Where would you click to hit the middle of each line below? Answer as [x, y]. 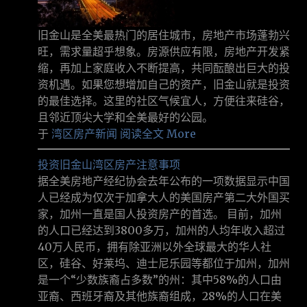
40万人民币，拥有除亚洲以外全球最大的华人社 [155, 247]
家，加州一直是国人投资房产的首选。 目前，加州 [160, 214]
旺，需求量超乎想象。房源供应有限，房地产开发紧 [164, 52]
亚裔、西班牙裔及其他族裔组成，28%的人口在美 [160, 296]
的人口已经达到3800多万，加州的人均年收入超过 [161, 231]
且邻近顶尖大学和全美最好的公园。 [125, 118]
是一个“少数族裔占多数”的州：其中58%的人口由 [160, 280]
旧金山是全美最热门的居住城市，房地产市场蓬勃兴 [164, 35]
